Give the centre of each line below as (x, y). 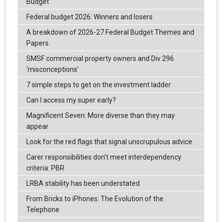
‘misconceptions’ (52, 70)
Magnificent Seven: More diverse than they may (100, 116)
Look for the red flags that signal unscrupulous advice (109, 142)
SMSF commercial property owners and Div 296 (100, 59)
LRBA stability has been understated (83, 184)
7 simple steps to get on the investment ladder (98, 85)
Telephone (43, 210)
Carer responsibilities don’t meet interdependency (104, 157)
